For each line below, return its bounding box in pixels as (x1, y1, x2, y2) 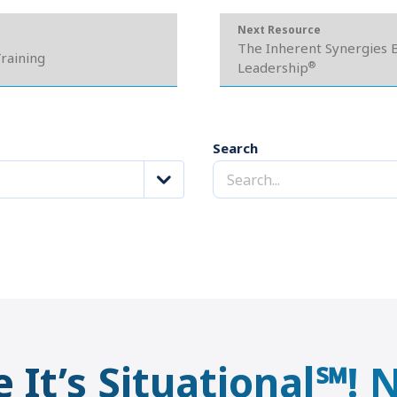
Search (213, 139, 258, 157)
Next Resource (237, 22, 321, 37)
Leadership (237, 58, 308, 76)
